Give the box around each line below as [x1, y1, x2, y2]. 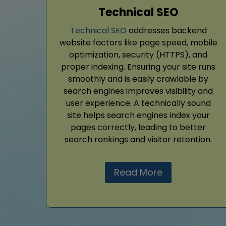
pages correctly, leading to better [71, 121, 206, 133]
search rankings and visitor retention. [65, 133, 212, 145]
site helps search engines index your [67, 109, 210, 121]
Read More [114, 165, 162, 179]
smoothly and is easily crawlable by [68, 73, 208, 85]
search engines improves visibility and [64, 85, 213, 97]
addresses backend [126, 24, 207, 36]
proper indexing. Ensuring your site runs [61, 61, 215, 73]
